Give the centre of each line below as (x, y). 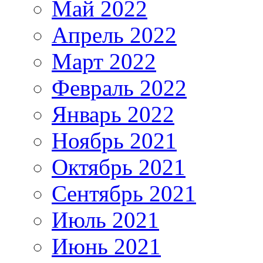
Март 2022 (104, 61)
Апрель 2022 (114, 35)
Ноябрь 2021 (114, 140)
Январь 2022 (113, 114)
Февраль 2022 (119, 87)
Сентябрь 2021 (124, 193)
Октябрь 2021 (119, 167)
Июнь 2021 (106, 246)
